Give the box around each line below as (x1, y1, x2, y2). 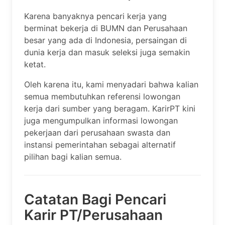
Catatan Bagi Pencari (24, 190, 166, 208)
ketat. (24, 59, 46, 69)
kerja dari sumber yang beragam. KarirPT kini (24, 103, 195, 114)
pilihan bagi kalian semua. (24, 151, 122, 162)
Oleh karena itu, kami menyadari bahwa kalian (24, 79, 198, 89)
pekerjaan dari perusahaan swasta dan (24, 127, 170, 138)
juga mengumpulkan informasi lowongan (24, 115, 178, 126)
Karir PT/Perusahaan (24, 206, 163, 223)
